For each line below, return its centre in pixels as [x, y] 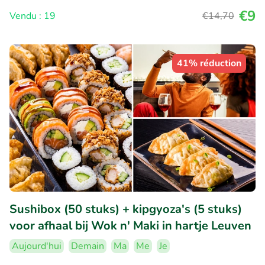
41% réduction [209, 63]
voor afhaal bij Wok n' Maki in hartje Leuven [130, 226]
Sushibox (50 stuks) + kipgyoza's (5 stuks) [126, 209]
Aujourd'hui [37, 246]
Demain [88, 246]
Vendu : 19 [33, 16]
